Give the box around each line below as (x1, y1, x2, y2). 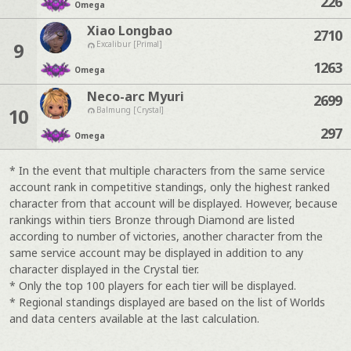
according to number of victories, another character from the (9, 229, 324, 244)
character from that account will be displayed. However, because (9, 196, 338, 212)
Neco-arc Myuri (86, 88, 184, 106)
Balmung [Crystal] (96, 104, 165, 116)
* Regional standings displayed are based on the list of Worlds (9, 295, 326, 310)
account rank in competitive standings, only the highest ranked (9, 179, 331, 195)
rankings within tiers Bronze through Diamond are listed (9, 212, 295, 228)
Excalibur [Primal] (96, 38, 163, 50)
